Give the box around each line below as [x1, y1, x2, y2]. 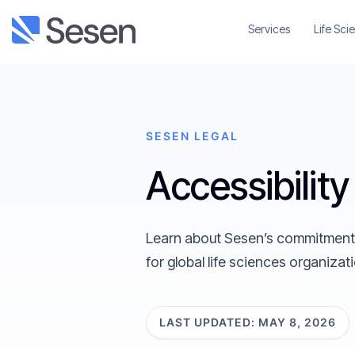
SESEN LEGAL [146, 129, 239, 143]
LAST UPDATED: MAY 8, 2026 [159, 315, 336, 329]
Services [247, 22, 290, 36]
